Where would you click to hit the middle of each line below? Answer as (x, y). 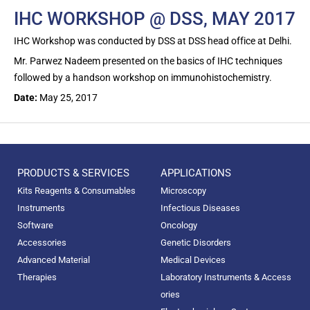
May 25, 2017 (69, 97)
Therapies (37, 277)
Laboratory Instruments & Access (226, 277)
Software (35, 225)
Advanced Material (54, 259)
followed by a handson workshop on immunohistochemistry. (143, 77)
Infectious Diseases (200, 208)
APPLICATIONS (195, 173)
